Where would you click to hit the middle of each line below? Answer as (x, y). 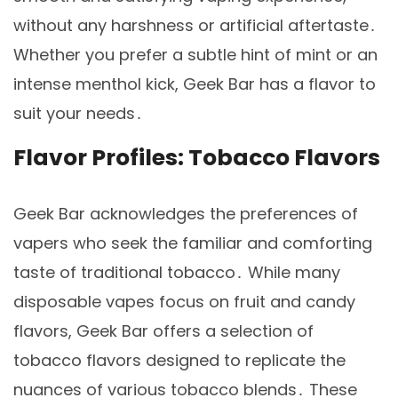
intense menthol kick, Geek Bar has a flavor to (195, 84)
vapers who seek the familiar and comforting (193, 243)
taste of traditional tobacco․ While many (177, 273)
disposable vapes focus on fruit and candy (184, 302)
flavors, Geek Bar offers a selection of (163, 331)
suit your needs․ (78, 113)
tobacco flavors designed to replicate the (179, 361)
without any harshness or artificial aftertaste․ (195, 25)
